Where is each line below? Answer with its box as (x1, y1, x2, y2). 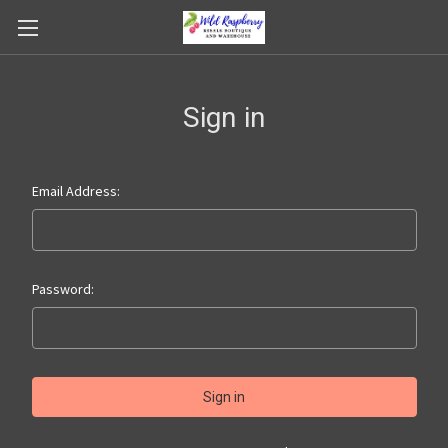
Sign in (182, 101, 266, 134)
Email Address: (31, 182, 120, 200)
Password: (31, 280, 94, 298)
